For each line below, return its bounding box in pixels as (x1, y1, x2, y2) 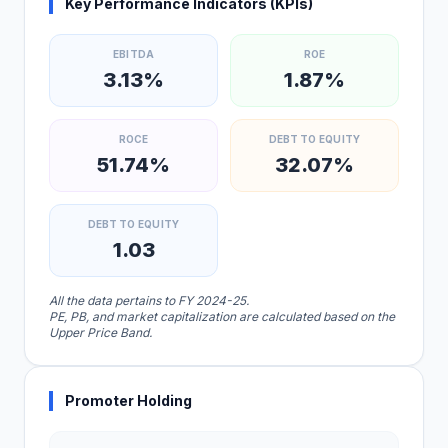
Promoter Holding (65, 392, 192, 409)
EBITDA (112, 48, 155, 60)
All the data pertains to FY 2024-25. (49, 293, 249, 308)
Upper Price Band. (49, 325, 152, 340)
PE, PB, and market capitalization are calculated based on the (49, 309, 395, 324)
